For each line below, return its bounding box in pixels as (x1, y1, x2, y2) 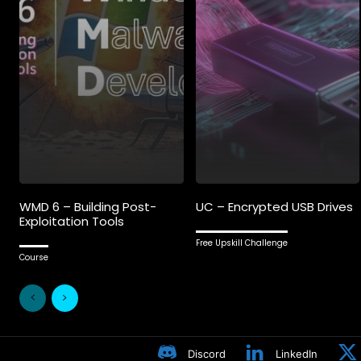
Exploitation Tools (19, 213, 124, 230)
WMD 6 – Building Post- (19, 198, 156, 216)
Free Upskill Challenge (195, 237, 288, 250)
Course (19, 251, 48, 264)
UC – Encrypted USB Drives (195, 198, 353, 216)
